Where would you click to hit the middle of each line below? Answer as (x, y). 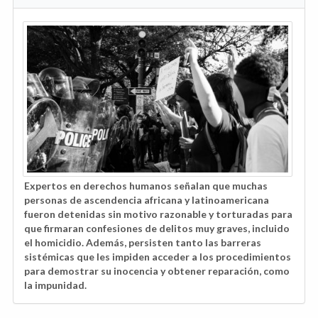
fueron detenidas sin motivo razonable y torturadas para (158, 214)
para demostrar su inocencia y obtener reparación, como (157, 270)
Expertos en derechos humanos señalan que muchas (146, 185)
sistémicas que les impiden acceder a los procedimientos (158, 256)
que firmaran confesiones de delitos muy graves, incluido (157, 228)
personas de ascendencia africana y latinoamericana (147, 199)
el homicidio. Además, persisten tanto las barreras (143, 242)
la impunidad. (55, 285)
